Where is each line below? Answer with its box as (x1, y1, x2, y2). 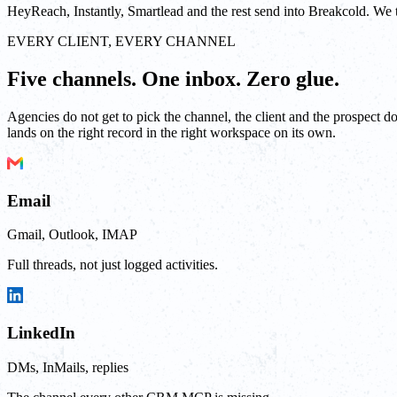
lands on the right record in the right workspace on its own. (7, 124, 336, 140)
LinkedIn (7, 323, 75, 343)
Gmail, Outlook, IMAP (7, 227, 137, 243)
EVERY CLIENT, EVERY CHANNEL (7, 34, 236, 50)
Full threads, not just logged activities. (7, 257, 218, 273)
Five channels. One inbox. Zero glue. (7, 66, 339, 90)
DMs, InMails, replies (7, 359, 128, 375)
